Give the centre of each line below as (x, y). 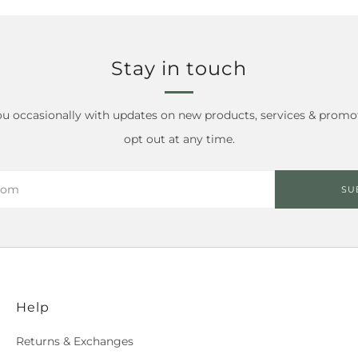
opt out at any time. (179, 139)
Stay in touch (179, 68)
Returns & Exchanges (75, 341)
